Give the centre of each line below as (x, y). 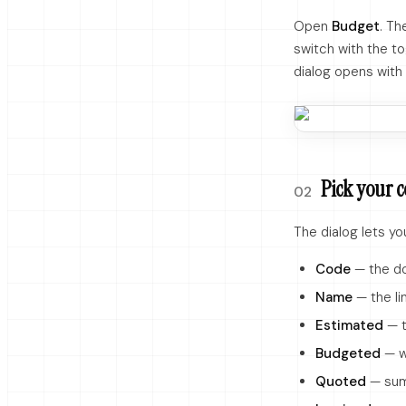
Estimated (349, 325)
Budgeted (348, 353)
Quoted (341, 382)
